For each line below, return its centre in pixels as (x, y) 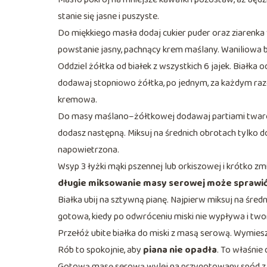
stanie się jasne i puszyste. (108, 16)
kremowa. (77, 100)
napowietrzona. (89, 150)
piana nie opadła (180, 250)
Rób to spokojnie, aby (100, 250)
